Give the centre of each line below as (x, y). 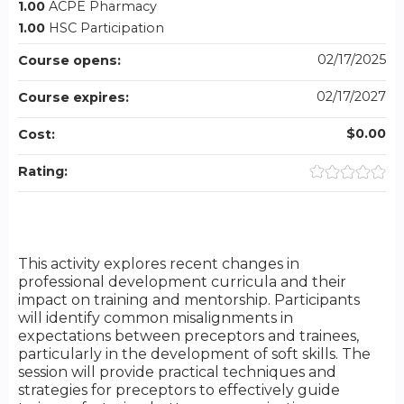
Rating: (45, 172)
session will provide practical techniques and (177, 372)
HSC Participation (106, 28)
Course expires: (75, 98)
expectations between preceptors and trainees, (188, 336)
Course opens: (71, 61)
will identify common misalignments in (156, 318)
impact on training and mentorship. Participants (189, 300)
